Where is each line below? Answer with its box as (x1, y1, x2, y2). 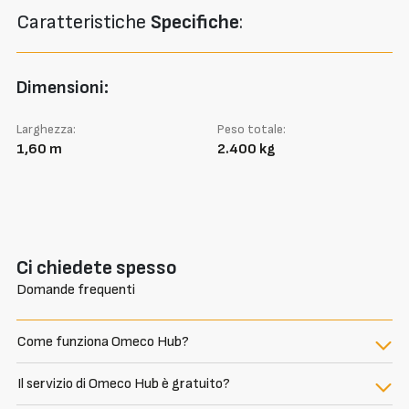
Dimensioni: (16, 77, 109, 100)
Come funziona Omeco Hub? (17, 332, 189, 351)
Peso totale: (216, 121, 286, 138)
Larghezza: (16, 121, 76, 138)
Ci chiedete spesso (16, 257, 177, 280)
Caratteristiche (16, 11, 151, 35)
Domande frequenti (16, 281, 135, 299)
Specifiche (151, 11, 239, 35)
